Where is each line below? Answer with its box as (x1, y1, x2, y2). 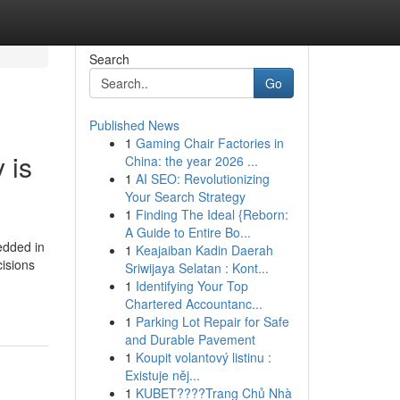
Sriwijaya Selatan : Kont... (124, 259, 269, 277)
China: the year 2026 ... (124, 152, 258, 170)
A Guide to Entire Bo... (124, 223, 251, 241)
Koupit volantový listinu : (135, 348, 271, 366)
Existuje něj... (124, 366, 200, 384)
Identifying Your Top (135, 277, 248, 295)
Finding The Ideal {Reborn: (135, 205, 288, 223)
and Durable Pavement (124, 330, 255, 348)
